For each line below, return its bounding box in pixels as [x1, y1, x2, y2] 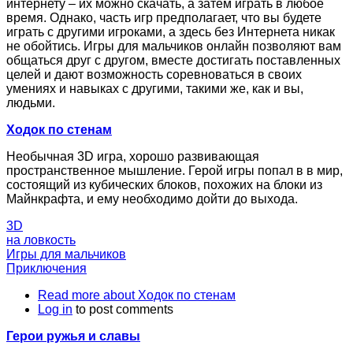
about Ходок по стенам [100, 288, 236, 303]
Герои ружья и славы [6, 329, 140, 344]
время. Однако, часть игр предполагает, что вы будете [6, 11, 321, 25]
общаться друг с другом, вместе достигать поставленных [6, 54, 340, 68]
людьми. [6, 96, 55, 110]
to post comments [72, 303, 173, 317]
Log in [38, 303, 72, 317]
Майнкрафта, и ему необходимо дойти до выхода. [6, 192, 298, 206]
